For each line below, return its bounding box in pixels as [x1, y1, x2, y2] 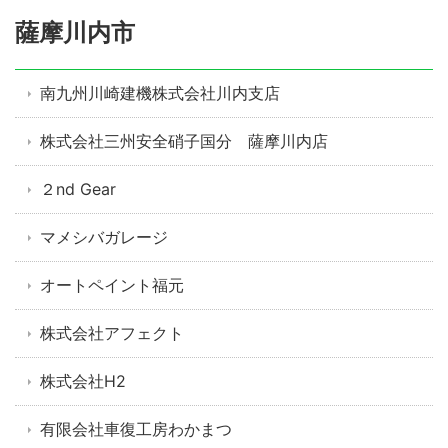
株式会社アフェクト [40, 323, 184, 344]
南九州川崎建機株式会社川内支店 [40, 83, 280, 104]
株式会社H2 [40, 371, 126, 392]
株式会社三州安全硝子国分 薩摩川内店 [40, 131, 328, 152]
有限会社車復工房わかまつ [40, 419, 232, 440]
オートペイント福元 [40, 275, 184, 296]
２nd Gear [40, 179, 116, 200]
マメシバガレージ [40, 227, 168, 248]
